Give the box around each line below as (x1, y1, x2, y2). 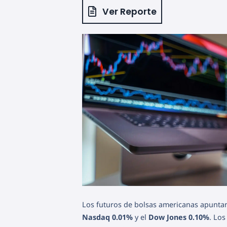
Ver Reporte (102, 5, 157, 18)
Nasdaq (82, 212, 110, 222)
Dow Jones (148, 212, 186, 222)
